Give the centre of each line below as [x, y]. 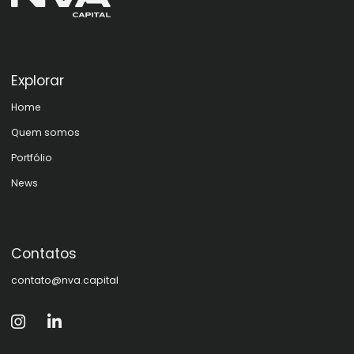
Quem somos [45, 133]
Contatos [44, 254]
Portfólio [32, 158]
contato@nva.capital [65, 281]
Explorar [38, 81]
